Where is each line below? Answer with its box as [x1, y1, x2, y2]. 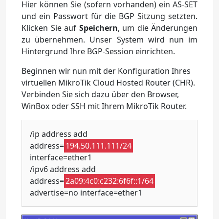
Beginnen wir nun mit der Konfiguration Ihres [22, 66, 191, 77]
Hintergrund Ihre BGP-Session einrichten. [22, 46, 175, 57]
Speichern [79, 22, 118, 34]
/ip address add [30, 129, 88, 140]
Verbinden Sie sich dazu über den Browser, [22, 89, 179, 100]
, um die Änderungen [117, 22, 197, 34]
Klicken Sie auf [22, 22, 79, 34]
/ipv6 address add [30, 164, 96, 175]
